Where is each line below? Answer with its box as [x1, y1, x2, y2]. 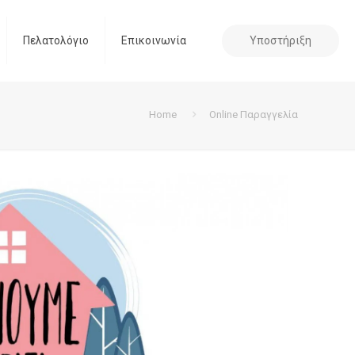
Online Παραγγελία [209, 109, 298, 120]
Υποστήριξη [250, 33, 311, 47]
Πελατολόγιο [23, 34, 89, 47]
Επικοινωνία [121, 34, 186, 47]
